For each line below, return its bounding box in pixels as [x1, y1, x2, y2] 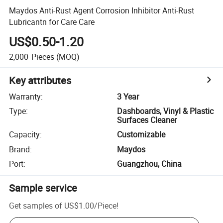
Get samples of [9, 200, 63, 211]
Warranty [9, 91, 41, 102]
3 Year [117, 91, 139, 102]
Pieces [31, 51, 54, 62]
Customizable [117, 129, 166, 140]
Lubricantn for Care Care [9, 16, 95, 27]
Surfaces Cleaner [117, 114, 177, 126]
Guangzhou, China [117, 158, 182, 170]
